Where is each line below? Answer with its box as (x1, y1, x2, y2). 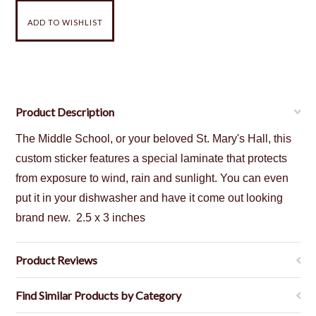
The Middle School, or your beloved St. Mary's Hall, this (16, 133, 292, 145)
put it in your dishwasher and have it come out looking (16, 192, 284, 204)
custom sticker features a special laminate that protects (16, 152, 288, 164)
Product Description (16, 105, 115, 119)
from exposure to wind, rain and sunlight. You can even (16, 172, 289, 184)
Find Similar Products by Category (16, 288, 182, 302)
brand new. (16, 212, 74, 224)
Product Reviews (16, 253, 98, 267)
